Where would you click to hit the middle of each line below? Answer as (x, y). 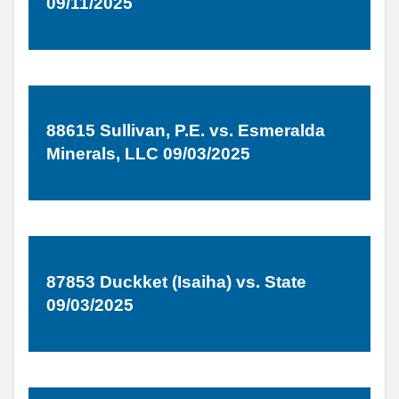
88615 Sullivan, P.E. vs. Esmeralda (186, 131)
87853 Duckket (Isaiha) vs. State (176, 281)
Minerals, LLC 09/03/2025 (148, 154)
